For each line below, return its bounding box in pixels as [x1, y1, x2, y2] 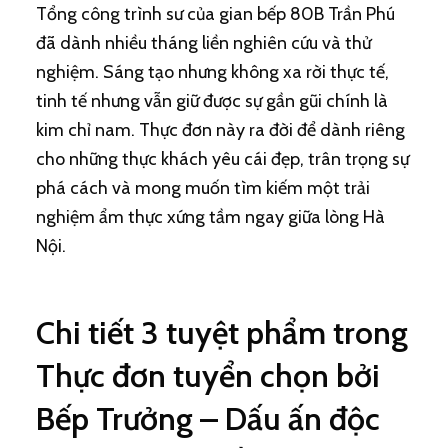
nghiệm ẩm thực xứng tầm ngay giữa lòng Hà [35, 206, 385, 228]
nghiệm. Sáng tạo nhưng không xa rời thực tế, [35, 61, 389, 83]
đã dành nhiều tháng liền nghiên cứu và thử [35, 32, 371, 54]
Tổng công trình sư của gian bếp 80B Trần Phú [35, 3, 395, 25]
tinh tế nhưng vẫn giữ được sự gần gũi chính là [35, 90, 388, 112]
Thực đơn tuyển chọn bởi [35, 356, 380, 395]
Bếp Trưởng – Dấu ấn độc [35, 399, 380, 438]
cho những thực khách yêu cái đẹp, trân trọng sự [35, 148, 409, 170]
